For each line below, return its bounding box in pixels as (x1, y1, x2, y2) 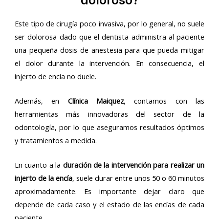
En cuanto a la (15, 160, 63, 170)
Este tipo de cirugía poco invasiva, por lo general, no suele (15, 18, 204, 28)
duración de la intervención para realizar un (63, 160, 205, 170)
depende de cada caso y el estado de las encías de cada (15, 199, 204, 210)
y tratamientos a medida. (15, 135, 99, 145)
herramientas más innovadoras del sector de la (15, 109, 204, 119)
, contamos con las (124, 95, 205, 106)
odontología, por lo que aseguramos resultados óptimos (15, 122, 204, 132)
